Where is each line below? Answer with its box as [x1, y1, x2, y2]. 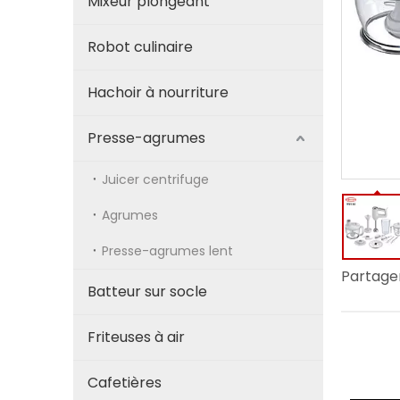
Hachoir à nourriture [87, 82, 229, 103]
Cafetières [87, 372, 162, 393]
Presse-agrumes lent [102, 242, 233, 260]
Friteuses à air [87, 327, 185, 347]
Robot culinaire [87, 37, 193, 57]
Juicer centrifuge [102, 171, 209, 188]
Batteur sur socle [87, 281, 207, 302]
